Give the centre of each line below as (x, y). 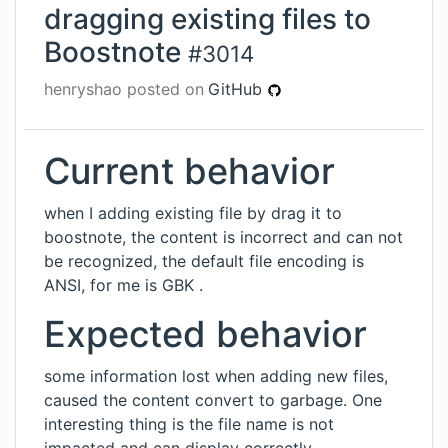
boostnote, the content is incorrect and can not (223, 237)
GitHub (237, 89)
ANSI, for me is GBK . (123, 285)
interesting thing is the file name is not (189, 424)
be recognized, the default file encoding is (204, 261)
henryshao (83, 89)
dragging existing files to (207, 19)
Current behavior (189, 171)
